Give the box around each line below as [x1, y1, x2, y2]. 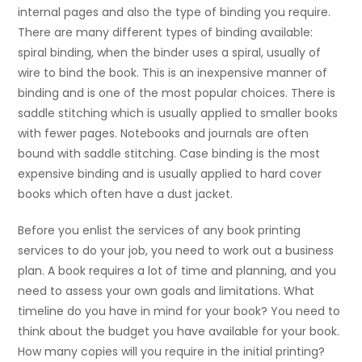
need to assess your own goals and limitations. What [18, 283, 315, 300]
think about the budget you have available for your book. [18, 323, 340, 340]
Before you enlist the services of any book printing [18, 222, 301, 239]
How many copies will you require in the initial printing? [18, 343, 326, 360]
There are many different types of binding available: [18, 24, 314, 41]
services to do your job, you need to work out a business [18, 242, 335, 259]
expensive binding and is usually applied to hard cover [18, 166, 322, 183]
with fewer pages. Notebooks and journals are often [18, 125, 309, 142]
